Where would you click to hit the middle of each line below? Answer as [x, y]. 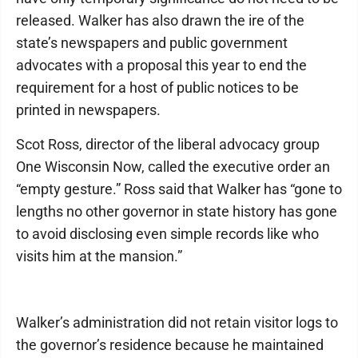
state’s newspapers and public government [152, 43]
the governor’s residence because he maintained [170, 345]
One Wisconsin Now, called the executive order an [173, 167]
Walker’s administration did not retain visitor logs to [177, 323]
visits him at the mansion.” [99, 257]
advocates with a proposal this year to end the [161, 66]
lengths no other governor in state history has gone [177, 212]
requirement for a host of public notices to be [157, 88]
